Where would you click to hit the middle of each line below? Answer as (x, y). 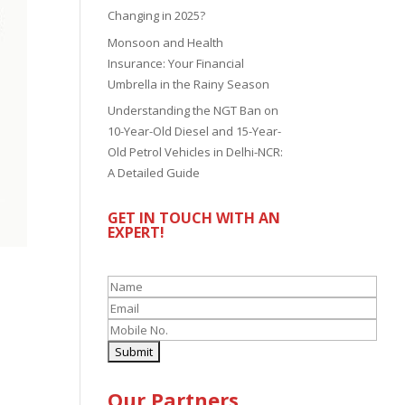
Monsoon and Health (166, 42)
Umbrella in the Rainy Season (189, 84)
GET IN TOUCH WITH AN (194, 218)
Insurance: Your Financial (176, 63)
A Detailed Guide (154, 173)
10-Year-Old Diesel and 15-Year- (195, 132)
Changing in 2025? (157, 16)
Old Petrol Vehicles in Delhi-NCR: (196, 152)
